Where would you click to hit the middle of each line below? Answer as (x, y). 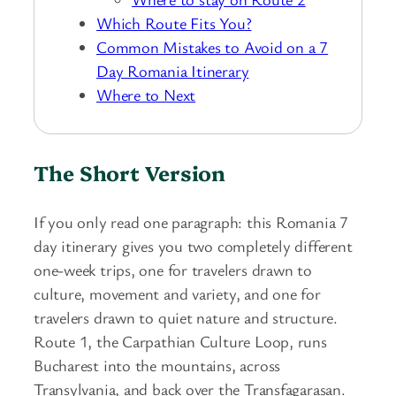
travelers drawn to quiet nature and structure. (186, 317)
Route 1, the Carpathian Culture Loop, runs (180, 341)
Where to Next (146, 94)
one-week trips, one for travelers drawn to (173, 269)
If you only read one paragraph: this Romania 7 (191, 221)
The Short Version (130, 172)
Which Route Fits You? (174, 23)
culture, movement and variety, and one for (177, 293)
